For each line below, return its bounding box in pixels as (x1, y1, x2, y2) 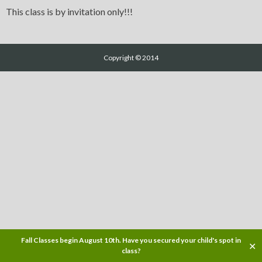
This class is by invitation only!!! (6, 6, 133, 18)
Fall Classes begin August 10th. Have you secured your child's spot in (21, 236, 241, 244)
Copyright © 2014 (104, 53, 158, 63)
